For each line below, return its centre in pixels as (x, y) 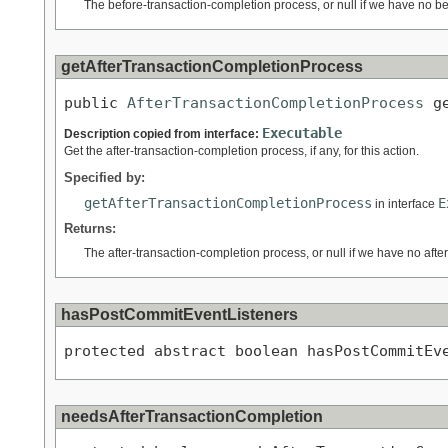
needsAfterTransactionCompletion (192, 416)
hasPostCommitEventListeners (179, 315)
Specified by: (104, 178)
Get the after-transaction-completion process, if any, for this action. (241, 151)
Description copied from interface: (163, 134)
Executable (302, 133)
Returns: (90, 229)
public (95, 102)
